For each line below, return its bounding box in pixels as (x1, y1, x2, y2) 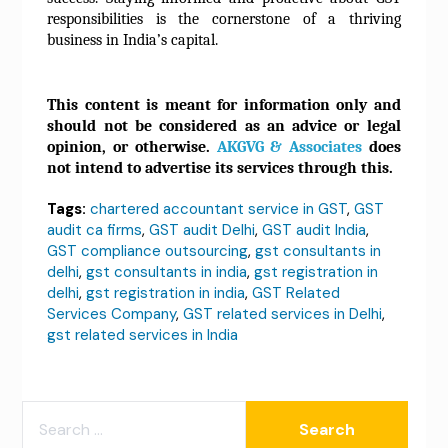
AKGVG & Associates (216, 137, 362, 156)
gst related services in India (47, 324, 239, 345)
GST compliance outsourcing (47, 240, 249, 261)
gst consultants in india (86, 261, 248, 282)
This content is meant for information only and (47, 95, 401, 114)
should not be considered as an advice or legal (47, 116, 401, 135)
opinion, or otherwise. (47, 137, 217, 156)
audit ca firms (47, 219, 143, 240)
